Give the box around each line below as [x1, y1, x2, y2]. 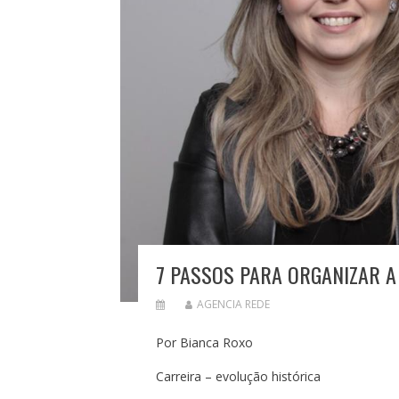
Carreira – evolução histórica [155, 368, 321, 386]
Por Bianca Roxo [155, 334, 253, 352]
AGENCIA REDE [196, 297, 270, 313]
